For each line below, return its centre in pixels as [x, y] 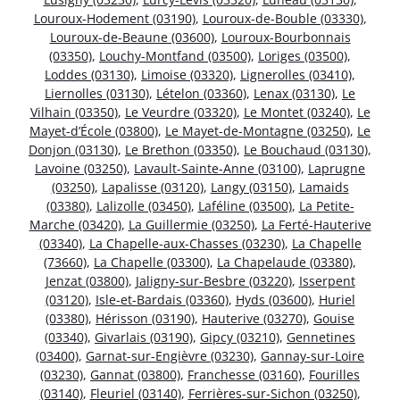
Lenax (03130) [294, 93]
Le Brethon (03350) [181, 149]
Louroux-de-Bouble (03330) [283, 18]
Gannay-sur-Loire [312, 355]
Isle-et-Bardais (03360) [162, 299]
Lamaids [324, 187]
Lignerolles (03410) [296, 74]
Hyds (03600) [273, 299]
